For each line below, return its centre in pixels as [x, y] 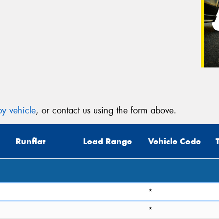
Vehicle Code [175, 142]
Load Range [108, 142]
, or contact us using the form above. [106, 110]
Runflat [31, 142]
